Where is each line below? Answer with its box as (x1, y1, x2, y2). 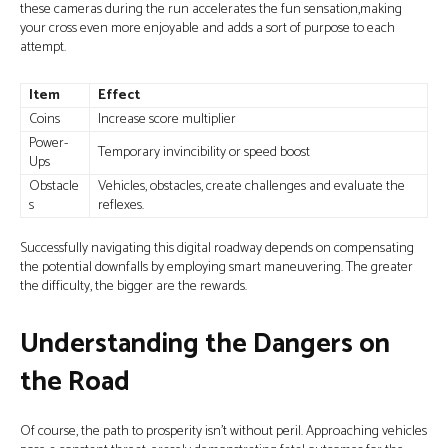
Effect (98, 84, 140, 107)
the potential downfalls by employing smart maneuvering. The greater (20, 256, 413, 279)
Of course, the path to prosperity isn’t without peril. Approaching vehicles (20, 420, 427, 443)
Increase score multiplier (98, 108, 236, 131)
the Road (20, 360, 130, 405)
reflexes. (98, 194, 144, 217)
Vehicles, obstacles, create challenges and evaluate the (98, 175, 405, 198)
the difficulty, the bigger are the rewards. (20, 275, 247, 298)
